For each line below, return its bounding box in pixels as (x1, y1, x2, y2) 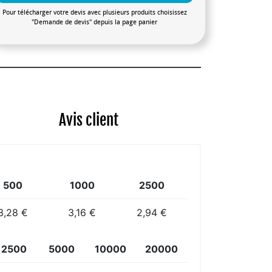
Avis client (59, 110, 119, 129)
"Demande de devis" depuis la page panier (32, 18, 158, 26)
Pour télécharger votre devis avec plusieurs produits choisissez (2, 8, 187, 16)
